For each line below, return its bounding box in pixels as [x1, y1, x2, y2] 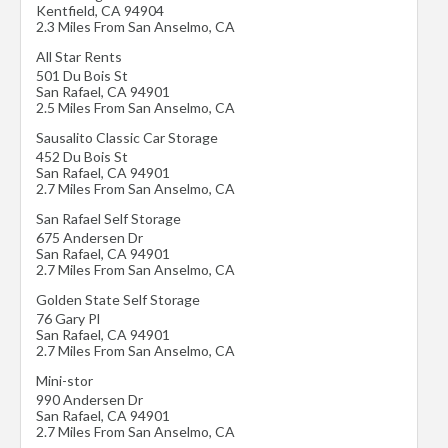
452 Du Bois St [36, 148, 128, 165]
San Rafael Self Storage [36, 210, 181, 227]
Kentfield [36, 2, 95, 19]
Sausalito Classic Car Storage [36, 129, 218, 146]
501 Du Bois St [36, 67, 128, 84]
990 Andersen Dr [36, 391, 143, 408]
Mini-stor [36, 372, 93, 389]
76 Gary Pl [36, 310, 100, 327]
